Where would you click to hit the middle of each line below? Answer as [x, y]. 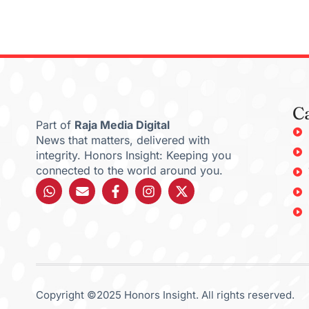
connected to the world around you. [129, 171]
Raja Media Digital [122, 125]
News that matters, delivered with [123, 140]
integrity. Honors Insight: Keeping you [133, 156]
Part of [55, 125]
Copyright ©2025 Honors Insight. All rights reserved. [165, 295]
